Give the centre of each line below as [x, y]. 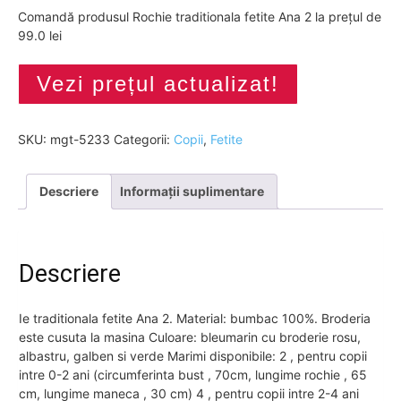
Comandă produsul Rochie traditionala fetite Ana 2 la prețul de [200, 16]
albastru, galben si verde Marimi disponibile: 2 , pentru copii [193, 356]
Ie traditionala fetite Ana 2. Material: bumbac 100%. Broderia [195, 319]
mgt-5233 [80, 139]
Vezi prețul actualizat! [158, 83]
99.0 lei [40, 35]
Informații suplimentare [192, 191]
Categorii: [144, 139]
